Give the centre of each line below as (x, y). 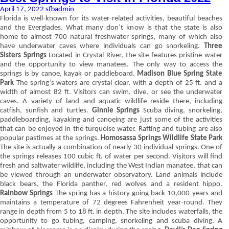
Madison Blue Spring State (180, 74)
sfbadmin (60, 9)
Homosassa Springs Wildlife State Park (162, 138)
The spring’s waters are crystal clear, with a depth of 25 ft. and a (118, 83)
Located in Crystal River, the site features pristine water (134, 55)
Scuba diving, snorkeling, (181, 111)
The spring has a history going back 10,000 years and (138, 193)
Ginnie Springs (116, 111)
